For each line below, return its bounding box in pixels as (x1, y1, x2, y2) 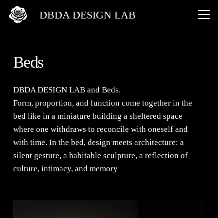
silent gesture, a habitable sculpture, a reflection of (13, 150, 188, 160)
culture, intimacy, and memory (13, 163, 118, 173)
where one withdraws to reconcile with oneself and (13, 124, 188, 134)
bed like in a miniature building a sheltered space (13, 111, 182, 121)
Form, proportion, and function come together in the (13, 98, 192, 108)
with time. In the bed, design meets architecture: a (13, 137, 184, 147)
